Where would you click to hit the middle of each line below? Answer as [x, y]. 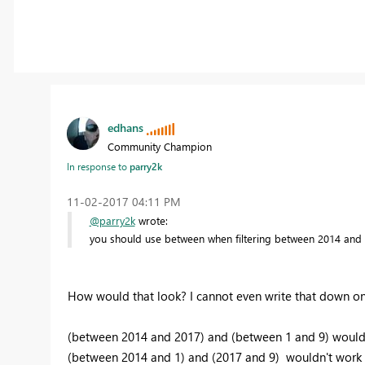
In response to [98, 166]
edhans [125, 127]
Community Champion [159, 146]
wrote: [151, 220]
